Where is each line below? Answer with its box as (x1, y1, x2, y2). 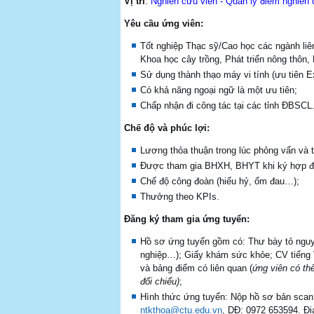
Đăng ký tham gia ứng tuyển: (124, 214, 250, 224)
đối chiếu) (140, 276, 179, 287)
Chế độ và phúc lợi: (124, 123, 210, 133)
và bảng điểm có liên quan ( (140, 263, 252, 273)
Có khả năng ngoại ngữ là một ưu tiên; (140, 85, 297, 95)
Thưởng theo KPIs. (140, 191, 219, 202)
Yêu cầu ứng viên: (124, 18, 203, 29)
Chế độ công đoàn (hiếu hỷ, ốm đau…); (140, 176, 299, 186)
